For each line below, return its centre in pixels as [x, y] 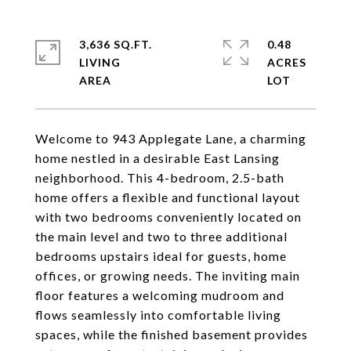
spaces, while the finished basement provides [172, 334]
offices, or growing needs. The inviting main [168, 275]
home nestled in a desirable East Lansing [157, 158]
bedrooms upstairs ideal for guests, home [161, 256]
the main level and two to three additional [161, 236]
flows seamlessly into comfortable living [158, 315]
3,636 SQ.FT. [116, 44]
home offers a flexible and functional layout [168, 197]
